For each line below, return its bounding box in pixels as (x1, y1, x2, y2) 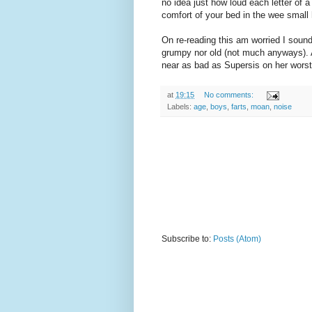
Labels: (167, 102, 194, 111)
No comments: (203, 90, 256, 99)
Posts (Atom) (213, 233, 261, 244)
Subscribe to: (162, 233, 213, 244)
